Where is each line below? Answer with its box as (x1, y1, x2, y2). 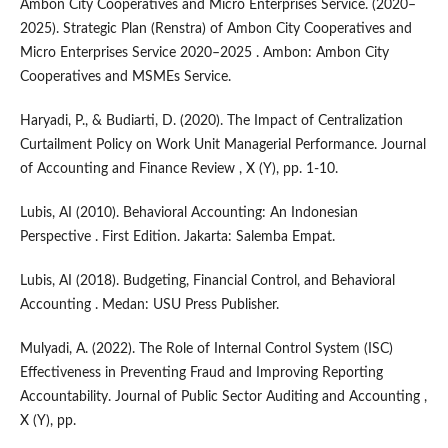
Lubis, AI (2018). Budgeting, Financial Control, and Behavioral (19, 274, 395, 289)
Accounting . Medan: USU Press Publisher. (19, 298, 279, 313)
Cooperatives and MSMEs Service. (19, 70, 231, 85)
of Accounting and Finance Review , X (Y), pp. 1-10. (19, 162, 338, 177)
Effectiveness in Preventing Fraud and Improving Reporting (19, 366, 383, 381)
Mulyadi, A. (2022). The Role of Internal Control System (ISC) (19, 342, 393, 357)
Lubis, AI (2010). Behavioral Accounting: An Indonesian (19, 206, 358, 221)
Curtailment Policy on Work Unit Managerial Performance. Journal (19, 138, 426, 153)
